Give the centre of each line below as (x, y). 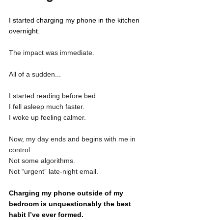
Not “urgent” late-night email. (54, 171)
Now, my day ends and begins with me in (73, 139)
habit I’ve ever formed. (47, 214)
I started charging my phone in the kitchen (75, 20)
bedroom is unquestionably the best (71, 204)
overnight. (25, 31)
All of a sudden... (35, 74)
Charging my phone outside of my (67, 193)
